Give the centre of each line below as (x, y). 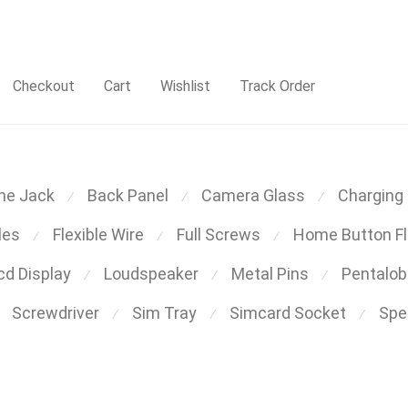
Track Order (277, 86)
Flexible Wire (98, 235)
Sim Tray (164, 313)
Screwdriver (56, 313)
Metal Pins (270, 274)
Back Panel (128, 195)
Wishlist (185, 86)
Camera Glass (253, 195)
